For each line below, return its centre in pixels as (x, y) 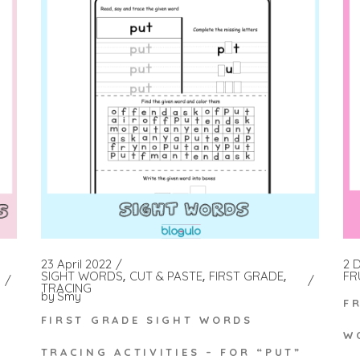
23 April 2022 (76, 264)
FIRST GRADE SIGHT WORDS (147, 319)
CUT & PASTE (166, 276)
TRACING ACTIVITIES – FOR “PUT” (171, 352)
